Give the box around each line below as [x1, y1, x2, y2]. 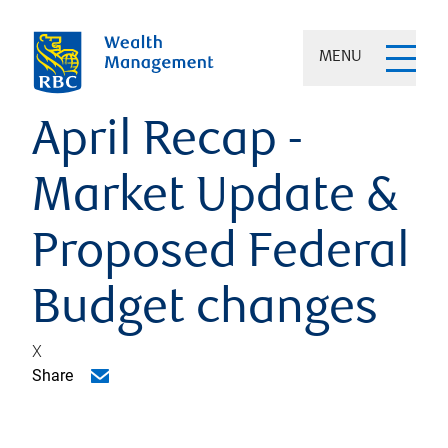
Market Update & [32, 175, 399, 224]
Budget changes [32, 287, 378, 336]
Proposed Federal [32, 231, 410, 280]
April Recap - [32, 119, 303, 168]
